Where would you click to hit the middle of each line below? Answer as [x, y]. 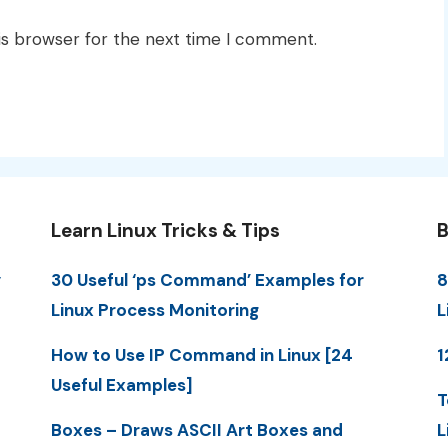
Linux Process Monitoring [154, 309]
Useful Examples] [121, 384]
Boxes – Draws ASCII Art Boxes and [196, 430]
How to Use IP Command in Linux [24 [201, 354]
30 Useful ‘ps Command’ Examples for [207, 279]
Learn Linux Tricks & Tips [165, 230]
